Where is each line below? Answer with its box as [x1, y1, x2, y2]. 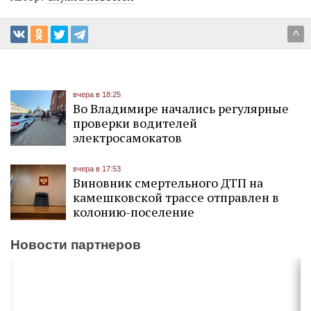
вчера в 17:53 [73, 165, 121, 174]
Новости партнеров [10, 237, 141, 252]
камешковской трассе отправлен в [73, 189, 279, 206]
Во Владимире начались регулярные [73, 100, 289, 117]
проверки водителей [73, 115, 197, 132]
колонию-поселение [73, 203, 194, 221]
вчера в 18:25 [73, 90, 121, 99]
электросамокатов [73, 129, 182, 146]
